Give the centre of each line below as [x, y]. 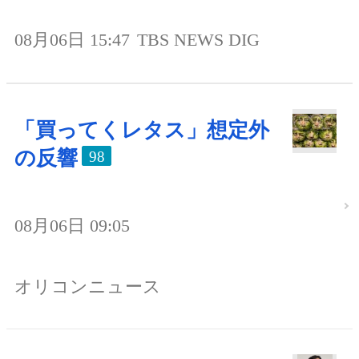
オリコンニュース [88, 286]
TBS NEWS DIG [198, 40]
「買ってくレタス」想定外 [142, 131]
